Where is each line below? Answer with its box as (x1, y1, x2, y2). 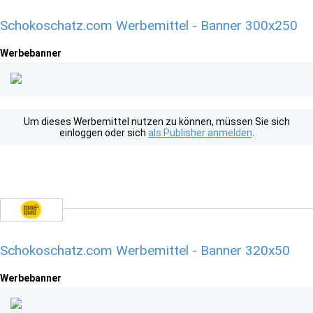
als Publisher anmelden (147, 127, 252, 138)
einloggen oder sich (59, 127, 148, 138)
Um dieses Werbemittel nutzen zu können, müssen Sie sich (23, 116, 290, 127)
